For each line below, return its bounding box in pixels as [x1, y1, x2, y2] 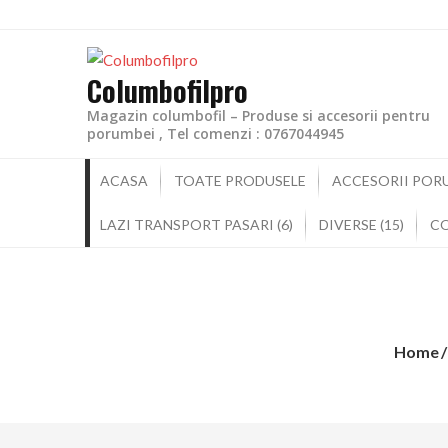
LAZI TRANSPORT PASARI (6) [100, 215, 293, 233]
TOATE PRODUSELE [174, 171, 306, 189]
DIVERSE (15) [319, 215, 404, 233]
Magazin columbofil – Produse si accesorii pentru [87, 105, 430, 125]
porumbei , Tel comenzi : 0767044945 [87, 123, 344, 143]
